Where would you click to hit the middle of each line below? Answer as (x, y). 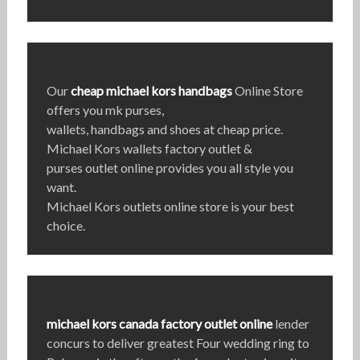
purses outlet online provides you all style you (170, 168)
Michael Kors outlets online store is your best (170, 207)
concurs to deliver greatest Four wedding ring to (178, 343)
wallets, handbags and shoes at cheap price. (164, 129)
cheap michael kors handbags (151, 91)
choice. (65, 226)
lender (290, 324)
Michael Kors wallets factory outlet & (149, 149)
